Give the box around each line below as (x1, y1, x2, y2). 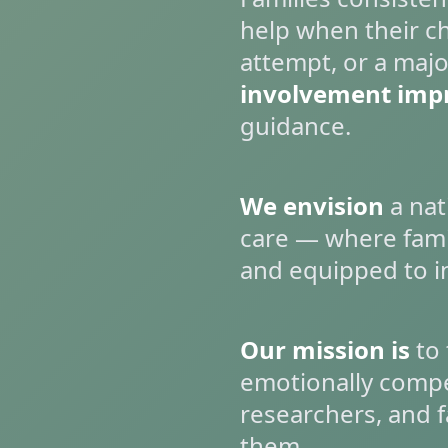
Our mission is (240, 333, 410, 366)
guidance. (240, 109, 351, 142)
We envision (240, 189, 384, 222)
